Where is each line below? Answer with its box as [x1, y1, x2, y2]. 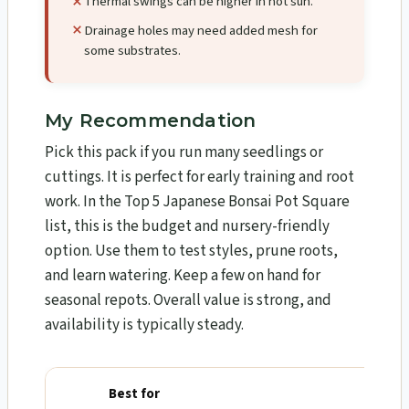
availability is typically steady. [45, 314, 244, 337]
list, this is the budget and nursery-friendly [45, 215, 330, 238]
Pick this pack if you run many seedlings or [45, 142, 323, 164]
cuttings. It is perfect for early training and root [45, 166, 354, 189]
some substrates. [84, 40, 181, 60]
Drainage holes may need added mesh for [84, 20, 318, 40]
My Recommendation [45, 110, 257, 132]
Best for [109, 384, 160, 404]
